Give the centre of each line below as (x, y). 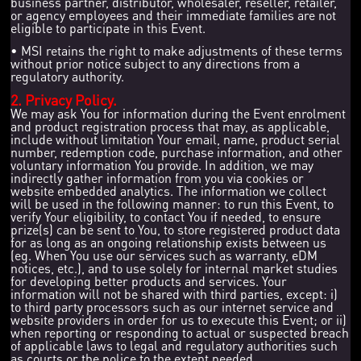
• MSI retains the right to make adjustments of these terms (177, 50)
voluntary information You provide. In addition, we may (162, 164)
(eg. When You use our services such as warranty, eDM (164, 255)
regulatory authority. (68, 76)
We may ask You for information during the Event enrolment (178, 113)
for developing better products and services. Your (149, 280)
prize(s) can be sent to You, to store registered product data (176, 229)
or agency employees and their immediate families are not (174, 15)
